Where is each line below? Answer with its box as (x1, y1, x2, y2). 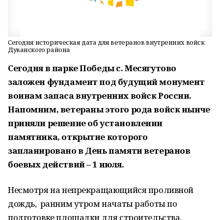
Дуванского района (8, 45, 70, 54)
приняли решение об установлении (8, 117, 163, 129)
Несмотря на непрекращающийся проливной (8, 184, 194, 195)
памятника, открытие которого (8, 131, 148, 142)
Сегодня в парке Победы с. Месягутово (8, 62, 176, 74)
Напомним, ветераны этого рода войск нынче (8, 104, 210, 115)
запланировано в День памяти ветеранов (8, 145, 191, 156)
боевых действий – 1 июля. (8, 159, 124, 170)
